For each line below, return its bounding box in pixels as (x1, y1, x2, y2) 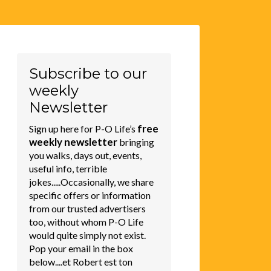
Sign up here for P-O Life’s (28, 122, 137, 134)
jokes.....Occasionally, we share (28, 175, 154, 188)
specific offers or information (28, 189, 151, 201)
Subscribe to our (28, 64, 147, 82)
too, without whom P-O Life (28, 215, 143, 227)
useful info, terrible (28, 162, 107, 174)
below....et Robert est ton (28, 255, 132, 267)
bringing (117, 135, 154, 148)
